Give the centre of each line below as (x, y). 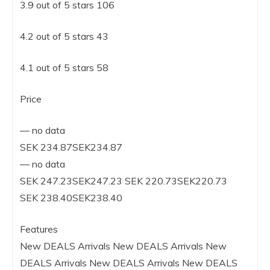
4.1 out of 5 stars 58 (64, 68)
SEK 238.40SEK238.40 (71, 198)
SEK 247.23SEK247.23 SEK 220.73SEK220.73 (124, 181)
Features (39, 229)
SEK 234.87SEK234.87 (71, 147)
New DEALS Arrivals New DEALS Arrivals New (123, 246)
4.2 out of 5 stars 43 (64, 36)
